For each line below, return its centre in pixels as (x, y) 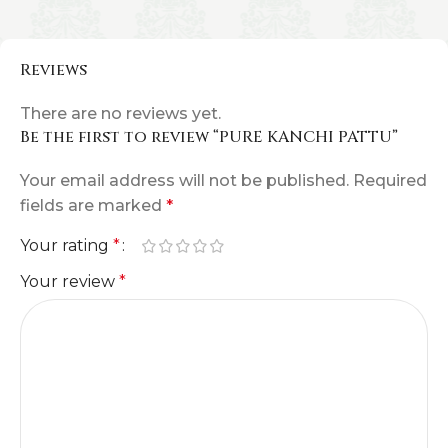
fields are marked (93, 205)
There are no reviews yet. (120, 113)
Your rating (66, 245)
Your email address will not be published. (184, 180)
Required (390, 180)
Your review (69, 281)
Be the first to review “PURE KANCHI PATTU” (209, 137)
